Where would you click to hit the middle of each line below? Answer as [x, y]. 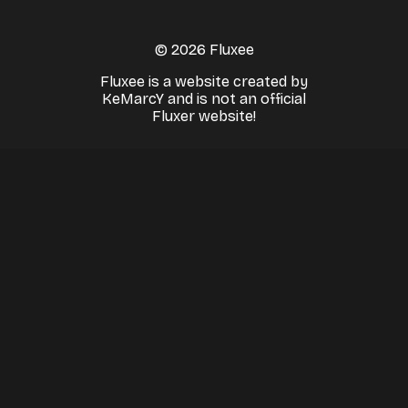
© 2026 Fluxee [204, 49]
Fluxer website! [204, 116]
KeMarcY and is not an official [204, 98]
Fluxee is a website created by [204, 81]
